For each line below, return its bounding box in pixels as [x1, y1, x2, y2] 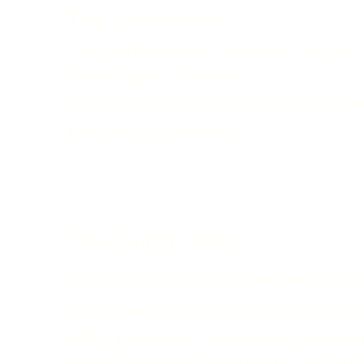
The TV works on [66, 301, 204, 322]
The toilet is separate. [65, 121, 237, 142]
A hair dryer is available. [65, 66, 254, 87]
